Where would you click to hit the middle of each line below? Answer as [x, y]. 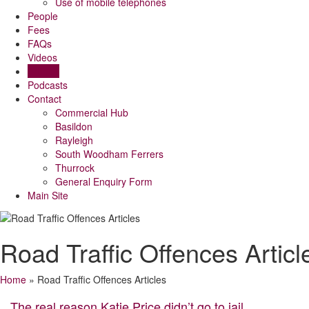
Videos [42, 58]
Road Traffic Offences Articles [102, 279]
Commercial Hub [92, 113]
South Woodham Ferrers [109, 154]
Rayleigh [74, 140]
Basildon [74, 127]
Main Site [48, 196]
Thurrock [75, 168]
